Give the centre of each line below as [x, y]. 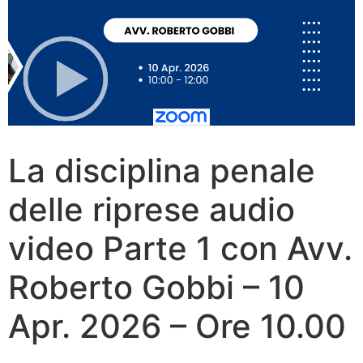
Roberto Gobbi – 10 [156, 287]
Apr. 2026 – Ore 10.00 [177, 326]
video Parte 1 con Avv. [180, 248]
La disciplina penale [162, 171]
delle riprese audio [152, 209]
